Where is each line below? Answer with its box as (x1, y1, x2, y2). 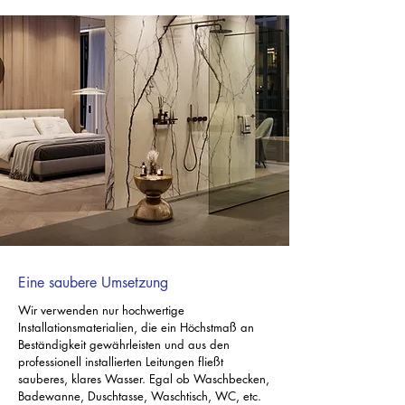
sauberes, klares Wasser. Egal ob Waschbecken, (18, 371, 269, 387)
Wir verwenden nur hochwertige (18, 302, 184, 318)
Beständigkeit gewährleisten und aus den (18, 336, 230, 353)
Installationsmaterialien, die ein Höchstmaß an (18, 319, 254, 335)
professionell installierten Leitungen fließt (18, 353, 223, 370)
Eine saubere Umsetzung (18, 273, 168, 292)
